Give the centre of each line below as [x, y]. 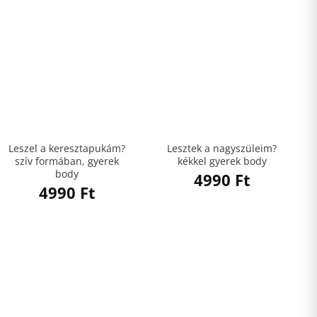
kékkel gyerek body [222, 161]
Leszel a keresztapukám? [67, 149]
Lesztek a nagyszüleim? [222, 149]
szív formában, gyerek [67, 161]
